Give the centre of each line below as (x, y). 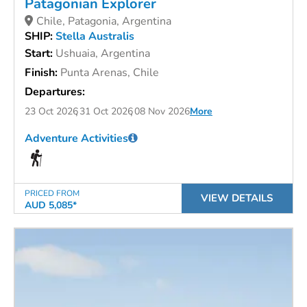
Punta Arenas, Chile (110, 72)
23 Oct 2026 (51, 111)
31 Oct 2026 (106, 111)
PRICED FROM (52, 194)
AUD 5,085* (51, 206)
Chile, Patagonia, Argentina (104, 21)
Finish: (42, 72)
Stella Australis (95, 36)
